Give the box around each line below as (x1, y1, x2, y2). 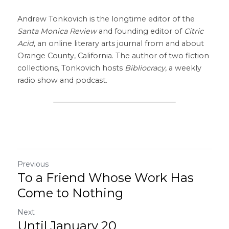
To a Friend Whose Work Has (17, 170, 194, 185)
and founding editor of (97, 27, 184, 36)
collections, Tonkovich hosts (17, 63, 125, 73)
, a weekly (165, 63, 201, 73)
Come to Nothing (17, 186, 123, 200)
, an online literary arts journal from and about (34, 39, 204, 48)
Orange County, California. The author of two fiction (17, 51, 209, 60)
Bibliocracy (125, 63, 165, 73)
